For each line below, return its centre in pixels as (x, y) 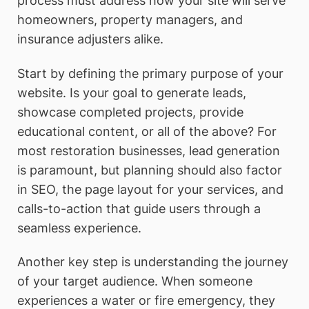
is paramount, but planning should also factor (150, 170)
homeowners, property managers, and (130, 19)
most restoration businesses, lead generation (149, 150)
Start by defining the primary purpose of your (150, 73)
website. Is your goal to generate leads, (132, 92)
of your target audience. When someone (135, 281)
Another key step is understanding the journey (153, 262)
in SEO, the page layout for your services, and (150, 189)
